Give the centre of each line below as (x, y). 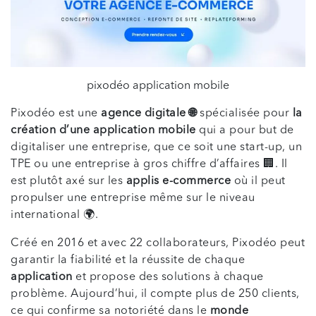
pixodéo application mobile (158, 86)
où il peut (258, 181)
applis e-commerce (178, 181)
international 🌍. (54, 215)
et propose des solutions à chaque (168, 277)
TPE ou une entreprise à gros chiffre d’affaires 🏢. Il (149, 164)
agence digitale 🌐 (149, 114)
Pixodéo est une (56, 114)
